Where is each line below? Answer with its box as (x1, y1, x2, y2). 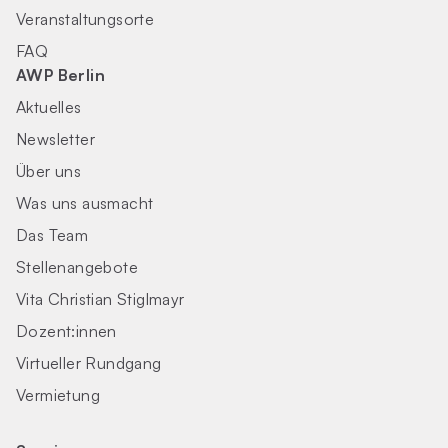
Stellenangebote (16, 257, 138, 277)
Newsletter (16, 129, 95, 149)
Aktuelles (16, 97, 82, 117)
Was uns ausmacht (16, 193, 154, 213)
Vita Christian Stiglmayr (16, 289, 185, 309)
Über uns (16, 161, 82, 181)
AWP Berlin (16, 65, 105, 85)
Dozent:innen (16, 321, 117, 341)
